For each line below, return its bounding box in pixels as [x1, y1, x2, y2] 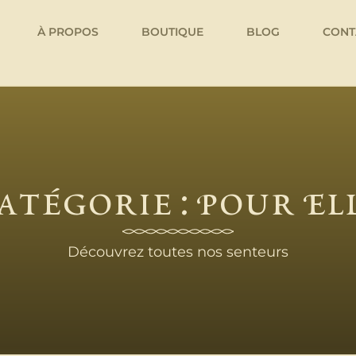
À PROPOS [37, 25, 99, 39]
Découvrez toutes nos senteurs [68, 242, 288, 261]
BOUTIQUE [141, 25, 203, 39]
